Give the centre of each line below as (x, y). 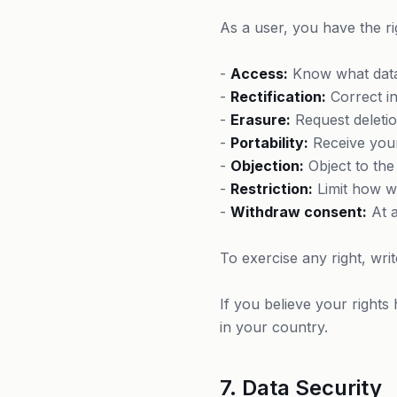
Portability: (269, 143)
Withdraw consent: (299, 212)
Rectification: (278, 97)
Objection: (267, 166)
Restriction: (272, 189)
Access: (259, 74)
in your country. (274, 327)
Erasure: (261, 120)
